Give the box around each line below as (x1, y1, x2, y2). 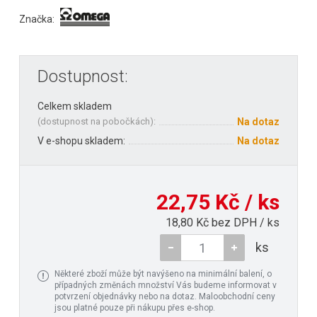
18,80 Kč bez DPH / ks (166, 216, 279, 230)
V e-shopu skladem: (38, 135, 125, 147)
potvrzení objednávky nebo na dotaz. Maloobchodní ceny (54, 292, 275, 302)
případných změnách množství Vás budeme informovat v (54, 280, 277, 291)
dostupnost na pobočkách (40, 116, 150, 127)
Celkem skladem (38, 100, 112, 113)
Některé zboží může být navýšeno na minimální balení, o (54, 269, 272, 279)
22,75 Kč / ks (156, 190, 279, 215)
